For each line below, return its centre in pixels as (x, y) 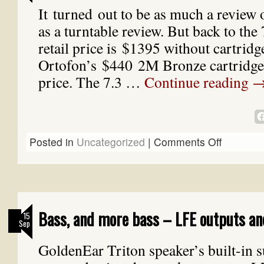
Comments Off (188, 142)
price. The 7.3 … (91, 82)
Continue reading (198, 82)
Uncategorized (111, 142)
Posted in (52, 142)
